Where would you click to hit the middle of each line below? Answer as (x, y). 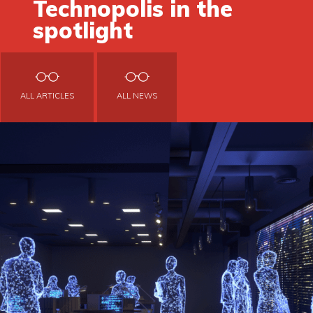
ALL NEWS (137, 96)
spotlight (83, 30)
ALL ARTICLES (47, 96)
